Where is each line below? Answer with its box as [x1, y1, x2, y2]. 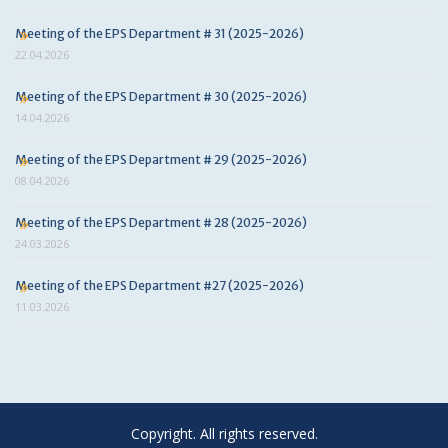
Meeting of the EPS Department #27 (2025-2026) [15, 278, 304, 293]
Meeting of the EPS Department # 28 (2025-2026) [15, 215, 307, 230]
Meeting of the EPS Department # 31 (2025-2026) [15, 26, 304, 41]
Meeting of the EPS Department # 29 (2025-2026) [15, 152, 307, 167]
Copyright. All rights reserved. [130, 424, 318, 443]
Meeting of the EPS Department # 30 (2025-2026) [15, 89, 307, 104]
